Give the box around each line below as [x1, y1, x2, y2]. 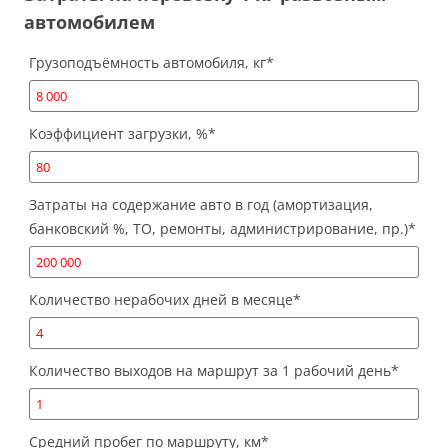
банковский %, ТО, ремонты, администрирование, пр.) [29, 219, 408, 239]
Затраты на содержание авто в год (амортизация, [29, 195, 373, 215]
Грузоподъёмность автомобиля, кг [29, 53, 266, 73]
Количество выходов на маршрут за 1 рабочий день [29, 361, 391, 381]
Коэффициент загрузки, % [29, 124, 208, 144]
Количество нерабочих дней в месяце [29, 290, 293, 310]
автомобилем [24, 10, 155, 35]
